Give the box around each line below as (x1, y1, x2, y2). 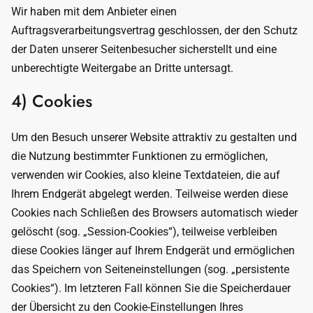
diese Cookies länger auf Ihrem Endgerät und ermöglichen (11, 244, 295, 257)
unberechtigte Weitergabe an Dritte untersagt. (11, 61, 233, 75)
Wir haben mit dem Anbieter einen (11, 5, 177, 18)
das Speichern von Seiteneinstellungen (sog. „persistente (11, 263, 289, 276)
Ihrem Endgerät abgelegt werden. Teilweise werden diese (11, 187, 288, 201)
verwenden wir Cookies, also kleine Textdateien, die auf (11, 168, 280, 182)
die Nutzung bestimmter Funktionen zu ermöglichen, (11, 150, 268, 163)
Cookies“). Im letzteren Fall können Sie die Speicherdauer (11, 282, 291, 295)
